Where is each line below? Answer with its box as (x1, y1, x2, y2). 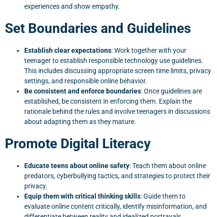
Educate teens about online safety (24, 162, 129, 170)
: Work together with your (111, 46, 186, 54)
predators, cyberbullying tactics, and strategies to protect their (24, 172, 210, 180)
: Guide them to (140, 192, 186, 200)
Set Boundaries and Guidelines (5, 20, 191, 36)
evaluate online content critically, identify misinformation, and (24, 202, 207, 210)
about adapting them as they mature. (24, 118, 136, 125)
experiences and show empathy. (24, 2, 120, 10)
